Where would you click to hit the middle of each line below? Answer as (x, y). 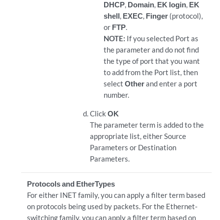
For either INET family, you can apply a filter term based (116, 195)
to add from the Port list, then (151, 72)
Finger (157, 16)
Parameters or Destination (133, 147)
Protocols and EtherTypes (71, 184)
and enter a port (171, 83)
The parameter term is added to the (147, 125)
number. (116, 95)
